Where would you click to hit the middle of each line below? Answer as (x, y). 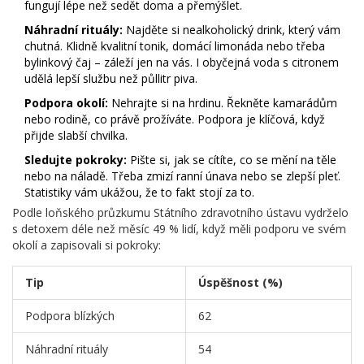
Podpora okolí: (66, 102)
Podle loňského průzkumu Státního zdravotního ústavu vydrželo (180, 212)
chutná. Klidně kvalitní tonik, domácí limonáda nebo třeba (175, 45)
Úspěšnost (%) (240, 282)
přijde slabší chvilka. (76, 135)
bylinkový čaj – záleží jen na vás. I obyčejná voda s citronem (182, 62)
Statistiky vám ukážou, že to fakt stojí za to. (139, 192)
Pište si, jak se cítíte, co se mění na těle (232, 159)
